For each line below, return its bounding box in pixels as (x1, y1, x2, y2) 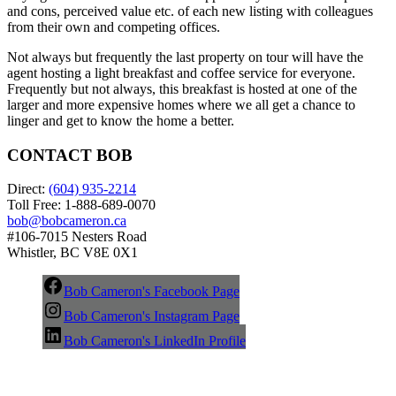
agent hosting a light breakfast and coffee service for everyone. (7, 65, 355, 80)
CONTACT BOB (7, 145, 133, 164)
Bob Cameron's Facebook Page (64, 284, 240, 300)
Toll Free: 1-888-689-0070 (7, 197, 156, 213)
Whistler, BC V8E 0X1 (7, 245, 138, 261)
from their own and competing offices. (7, 19, 220, 34)
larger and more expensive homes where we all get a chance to (7, 96, 355, 112)
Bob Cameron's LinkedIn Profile (64, 333, 246, 349)
